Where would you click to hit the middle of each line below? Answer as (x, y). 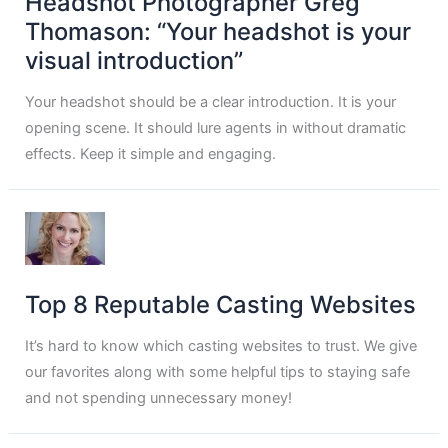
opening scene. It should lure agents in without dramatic (216, 128)
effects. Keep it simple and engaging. (151, 154)
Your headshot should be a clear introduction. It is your (211, 102)
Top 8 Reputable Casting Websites (221, 304)
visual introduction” (134, 60)
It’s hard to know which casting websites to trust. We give (221, 346)
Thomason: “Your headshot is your (218, 31)
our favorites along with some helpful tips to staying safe (218, 372)
